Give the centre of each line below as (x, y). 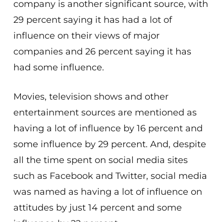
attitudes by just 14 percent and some (97, 208)
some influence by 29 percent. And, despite (110, 144)
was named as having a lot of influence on (108, 192)
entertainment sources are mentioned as (105, 112)
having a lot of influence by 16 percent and (108, 128)
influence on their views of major (86, 36)
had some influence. (58, 67)
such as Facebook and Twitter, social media (110, 176)
